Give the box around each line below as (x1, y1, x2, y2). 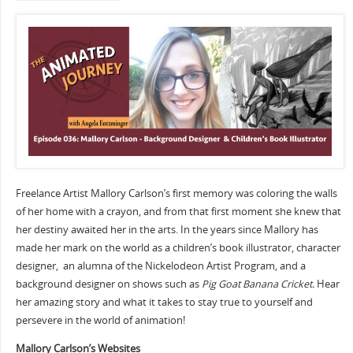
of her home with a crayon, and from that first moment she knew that (15, 204, 341, 218)
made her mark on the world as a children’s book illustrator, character (15, 240, 340, 255)
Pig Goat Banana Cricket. (201, 277, 314, 291)
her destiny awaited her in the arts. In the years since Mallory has (15, 222, 318, 236)
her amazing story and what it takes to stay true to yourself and (15, 295, 313, 309)
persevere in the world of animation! (15, 313, 185, 327)
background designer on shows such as (15, 277, 202, 291)
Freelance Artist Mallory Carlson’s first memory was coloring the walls (15, 186, 337, 200)
